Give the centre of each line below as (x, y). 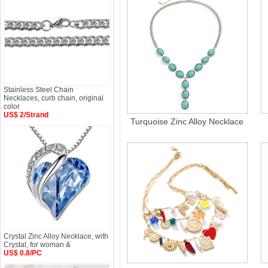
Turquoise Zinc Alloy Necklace (187, 121)
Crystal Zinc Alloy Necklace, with (56, 236)
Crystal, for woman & (37, 245)
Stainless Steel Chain (39, 90)
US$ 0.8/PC (23, 253)
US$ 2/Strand (26, 115)
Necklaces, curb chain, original (54, 98)
